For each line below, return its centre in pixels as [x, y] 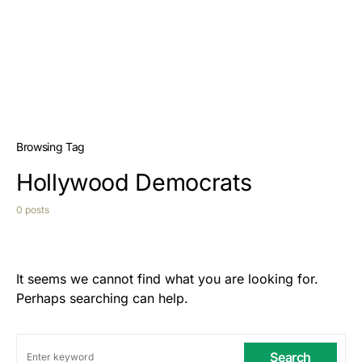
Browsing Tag [51, 147]
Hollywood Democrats [134, 182]
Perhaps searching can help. [102, 298]
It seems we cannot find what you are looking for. [167, 279]
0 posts [33, 210]
